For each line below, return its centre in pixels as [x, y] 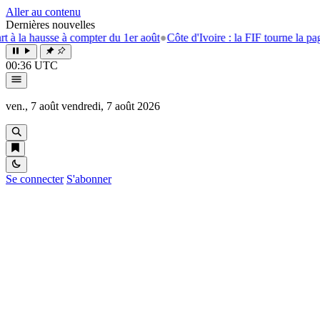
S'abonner [89, 179]
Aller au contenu [43, 12]
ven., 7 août [32, 106]
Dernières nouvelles [50, 25]
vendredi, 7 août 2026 [111, 106]
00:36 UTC [32, 65]
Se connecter [35, 179]
